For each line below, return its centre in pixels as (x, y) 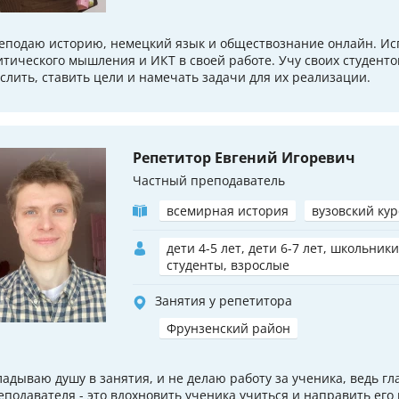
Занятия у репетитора (224, 301)
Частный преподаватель (209, 181)
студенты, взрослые (228, 265)
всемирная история (228, 211)
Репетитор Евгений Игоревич (244, 158)
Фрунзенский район (228, 329)
